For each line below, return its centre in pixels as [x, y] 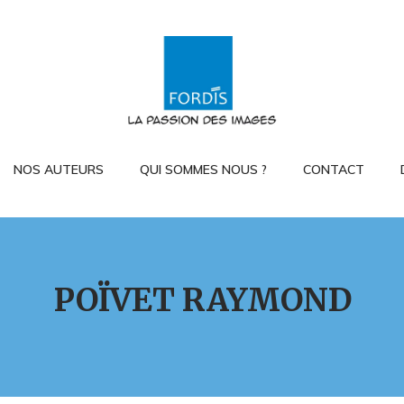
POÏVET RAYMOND [202, 301]
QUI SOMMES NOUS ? [203, 170]
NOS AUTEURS [58, 170]
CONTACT [333, 170]
